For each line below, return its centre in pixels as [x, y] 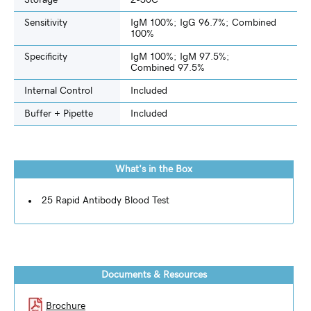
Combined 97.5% [168, 68]
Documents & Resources [154, 275]
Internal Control [58, 91]
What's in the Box [154, 170]
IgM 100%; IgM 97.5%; [180, 57]
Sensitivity [46, 23]
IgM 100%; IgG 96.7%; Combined [203, 23]
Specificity [46, 57]
